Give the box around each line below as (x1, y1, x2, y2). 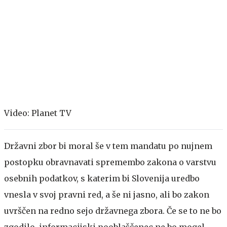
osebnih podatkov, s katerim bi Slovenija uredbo (4, 173, 200, 183)
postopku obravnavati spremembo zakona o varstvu (4, 157, 216, 167)
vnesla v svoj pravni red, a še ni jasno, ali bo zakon (4, 189, 209, 200)
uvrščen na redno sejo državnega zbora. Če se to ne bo (4, 205, 221, 216)
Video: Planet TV (4, 107, 71, 118)
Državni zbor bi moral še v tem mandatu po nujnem (4, 140, 212, 151)
